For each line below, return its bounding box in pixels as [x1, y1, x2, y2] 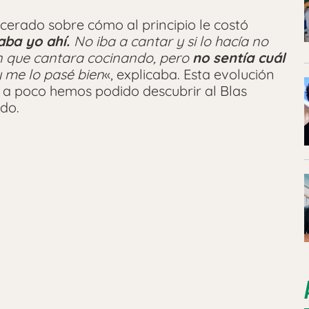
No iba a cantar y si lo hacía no [74, 32, 268, 50]
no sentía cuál [192, 48, 285, 66]
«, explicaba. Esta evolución [104, 65, 275, 83]
